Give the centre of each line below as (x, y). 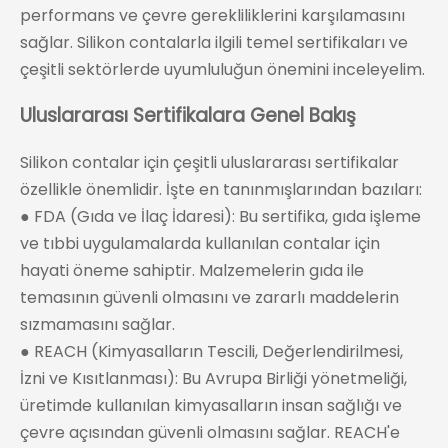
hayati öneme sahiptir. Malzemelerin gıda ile (192, 271)
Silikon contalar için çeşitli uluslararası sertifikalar (209, 163)
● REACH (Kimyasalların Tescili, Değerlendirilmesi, (211, 352)
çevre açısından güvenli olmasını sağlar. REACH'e (210, 433)
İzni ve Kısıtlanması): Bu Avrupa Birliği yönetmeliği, (213, 379)
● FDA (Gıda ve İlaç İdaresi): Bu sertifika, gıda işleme (220, 217)
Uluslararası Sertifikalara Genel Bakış (188, 116)
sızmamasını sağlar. (97, 325)
